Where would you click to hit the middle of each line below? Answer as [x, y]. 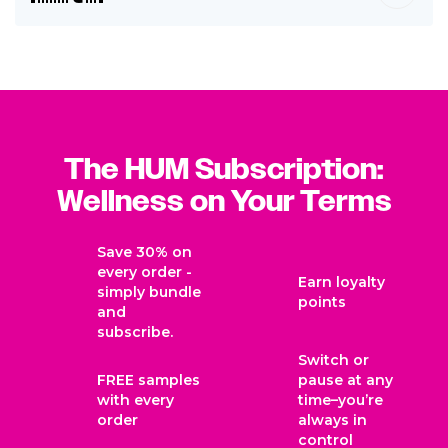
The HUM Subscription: [224, 169]
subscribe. [135, 331]
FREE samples [148, 379]
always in [332, 419]
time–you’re [340, 399]
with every [135, 399]
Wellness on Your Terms [224, 201]
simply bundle [149, 291]
